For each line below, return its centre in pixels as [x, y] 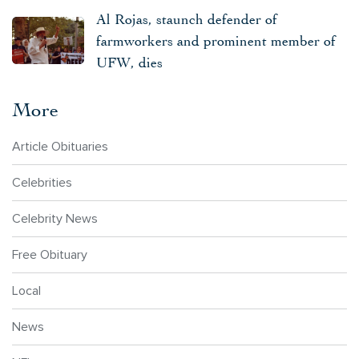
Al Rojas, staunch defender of [187, 19]
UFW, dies [129, 63]
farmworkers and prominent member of [216, 41]
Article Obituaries [60, 147]
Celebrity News [55, 219]
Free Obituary [50, 255]
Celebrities [42, 183]
